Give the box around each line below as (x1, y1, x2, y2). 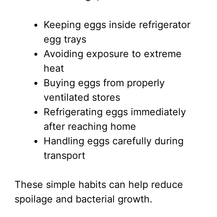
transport (44, 149, 85, 161)
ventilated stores (44, 91, 120, 103)
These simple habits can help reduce (15, 178, 183, 190)
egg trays (44, 33, 86, 45)
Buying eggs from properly (44, 77, 165, 89)
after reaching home (44, 120, 136, 132)
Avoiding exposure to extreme (44, 47, 182, 60)
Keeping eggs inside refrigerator (44, 18, 190, 31)
